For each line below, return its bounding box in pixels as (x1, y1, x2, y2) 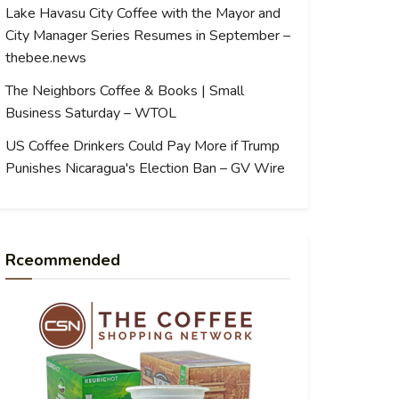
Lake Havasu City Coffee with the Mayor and (5, 4, 281, 23)
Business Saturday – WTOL (5, 103, 176, 123)
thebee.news (5, 48, 86, 68)
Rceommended (5, 249, 120, 271)
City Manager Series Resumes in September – (5, 26, 290, 45)
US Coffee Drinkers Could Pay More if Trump (5, 136, 280, 156)
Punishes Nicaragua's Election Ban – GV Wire (5, 159, 285, 178)
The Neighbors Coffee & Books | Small (5, 81, 244, 101)
